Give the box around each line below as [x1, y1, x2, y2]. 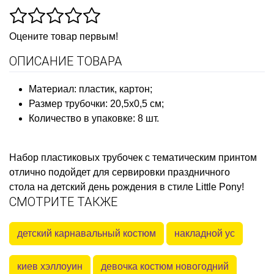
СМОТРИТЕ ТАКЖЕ [9, 194, 117, 209]
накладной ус [174, 228, 235, 239]
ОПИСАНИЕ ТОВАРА [9, 53, 122, 68]
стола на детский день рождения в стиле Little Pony [9, 181, 242, 192]
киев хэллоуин [17, 261, 83, 272]
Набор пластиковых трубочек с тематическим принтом [9, 152, 257, 163]
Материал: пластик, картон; [29, 83, 152, 94]
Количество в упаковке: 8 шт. [29, 113, 159, 124]
